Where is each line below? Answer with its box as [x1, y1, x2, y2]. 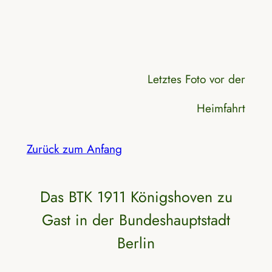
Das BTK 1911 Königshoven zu [39, 185, 233, 208]
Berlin [117, 231, 155, 254]
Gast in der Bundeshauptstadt [42, 208, 230, 231]
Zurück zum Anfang [26, 140, 122, 158]
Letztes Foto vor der [148, 70, 246, 87]
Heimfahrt [197, 100, 246, 117]
